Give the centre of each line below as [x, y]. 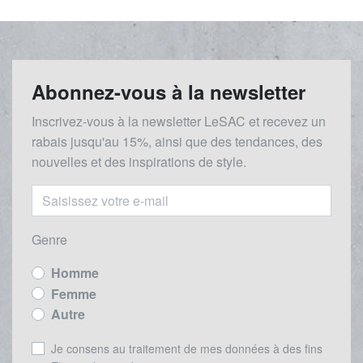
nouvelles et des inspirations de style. [139, 161]
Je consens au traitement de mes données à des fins [187, 348]
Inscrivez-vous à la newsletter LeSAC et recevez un [179, 121]
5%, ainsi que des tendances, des [226, 141]
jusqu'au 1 [100, 141]
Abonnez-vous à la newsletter [169, 91]
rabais [51, 141]
